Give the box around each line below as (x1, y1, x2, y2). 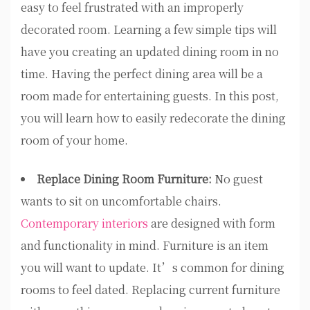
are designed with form (148, 215, 275, 232)
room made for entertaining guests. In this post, (21, 88, 279, 104)
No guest (215, 171, 263, 188)
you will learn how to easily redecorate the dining (21, 110, 286, 127)
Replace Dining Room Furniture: (37, 171, 215, 188)
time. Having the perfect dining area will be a (21, 66, 263, 82)
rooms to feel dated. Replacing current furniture (21, 282, 280, 298)
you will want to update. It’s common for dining (21, 259, 284, 276)
